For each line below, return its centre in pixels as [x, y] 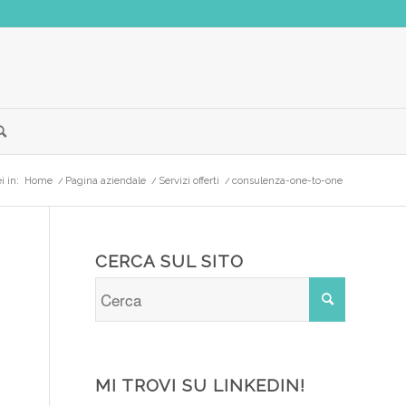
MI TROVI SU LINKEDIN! [201, 385]
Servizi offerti [189, 181]
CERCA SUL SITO [170, 261]
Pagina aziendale [106, 181]
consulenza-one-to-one [287, 181]
